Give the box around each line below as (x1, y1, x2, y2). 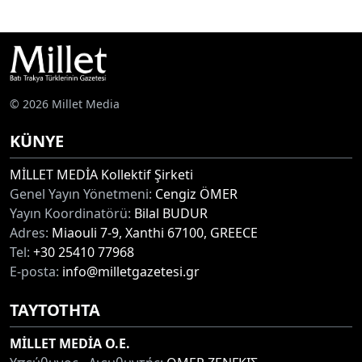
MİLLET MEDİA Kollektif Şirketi (10, 165, 193, 183)
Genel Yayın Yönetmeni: (10, 184, 152, 203)
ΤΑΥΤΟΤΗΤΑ (10, 298, 100, 321)
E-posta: (10, 262, 59, 280)
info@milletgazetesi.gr (59, 262, 200, 280)
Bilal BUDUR (131, 204, 208, 222)
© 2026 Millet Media (10, 95, 120, 112)
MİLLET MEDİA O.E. (10, 334, 130, 352)
